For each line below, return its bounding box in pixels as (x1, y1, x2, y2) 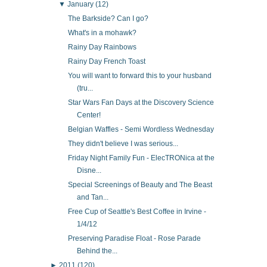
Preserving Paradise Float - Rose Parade (67, 234, 201, 243)
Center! (76, 111, 101, 120)
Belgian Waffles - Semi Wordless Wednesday (67, 125, 214, 133)
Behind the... (76, 246, 117, 255)
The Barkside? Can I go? (67, 14, 148, 23)
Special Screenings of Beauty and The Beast (67, 180, 212, 189)
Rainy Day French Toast (67, 57, 145, 66)
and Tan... (76, 193, 108, 201)
